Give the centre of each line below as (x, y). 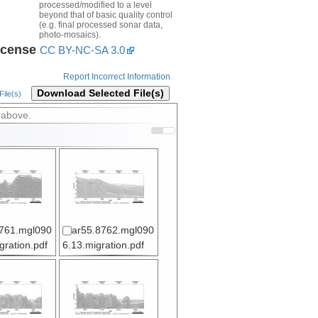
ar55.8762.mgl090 (113, 231)
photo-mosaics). (70, 34)
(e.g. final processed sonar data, (100, 24)
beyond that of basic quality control (105, 15)
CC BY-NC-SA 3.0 (82, 50)
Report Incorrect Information (116, 77)
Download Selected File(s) (100, 94)
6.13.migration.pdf (103, 246)
